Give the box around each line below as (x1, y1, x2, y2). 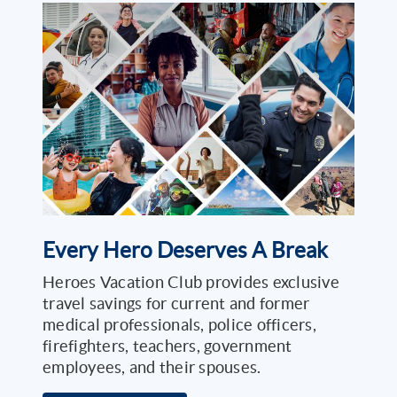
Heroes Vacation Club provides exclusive (43, 273, 339, 292)
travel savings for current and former (43, 294, 310, 314)
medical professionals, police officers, (43, 315, 316, 335)
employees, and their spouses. (43, 358, 265, 378)
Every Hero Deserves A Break (43, 238, 328, 263)
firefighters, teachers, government (43, 337, 292, 356)
